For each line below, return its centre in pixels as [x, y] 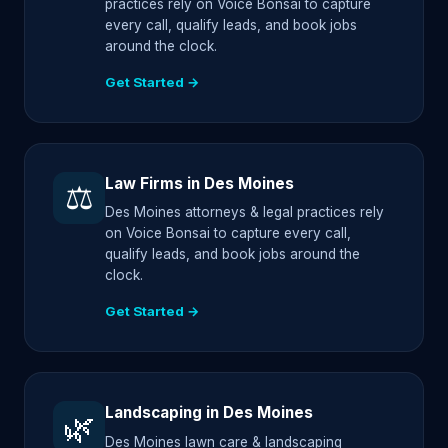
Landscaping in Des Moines [209, 413]
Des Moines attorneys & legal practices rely [244, 212]
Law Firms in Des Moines [199, 183]
